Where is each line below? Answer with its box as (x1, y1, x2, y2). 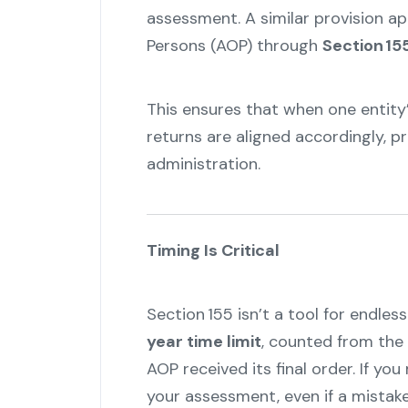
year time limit (146, 331, 261, 353)
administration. (146, 153, 260, 176)
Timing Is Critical (146, 240, 280, 262)
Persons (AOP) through (146, 35, 322, 57)
